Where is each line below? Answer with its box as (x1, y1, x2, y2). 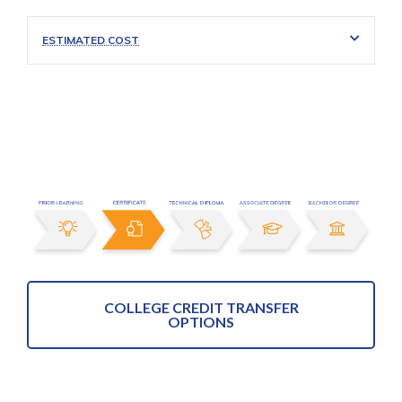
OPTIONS (168, 312, 234, 330)
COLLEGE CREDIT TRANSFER (103, 298, 299, 316)
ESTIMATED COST (42, 33, 139, 48)
